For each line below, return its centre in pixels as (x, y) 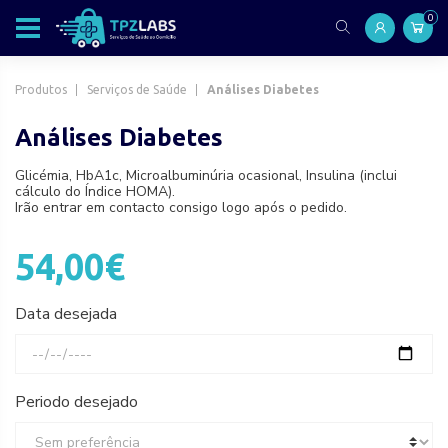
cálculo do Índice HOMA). (95, 191)
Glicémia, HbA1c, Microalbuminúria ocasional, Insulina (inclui (206, 175)
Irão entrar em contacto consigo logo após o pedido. (181, 207)
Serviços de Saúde (137, 89)
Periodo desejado (76, 402)
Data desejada (66, 314)
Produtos (41, 89)
